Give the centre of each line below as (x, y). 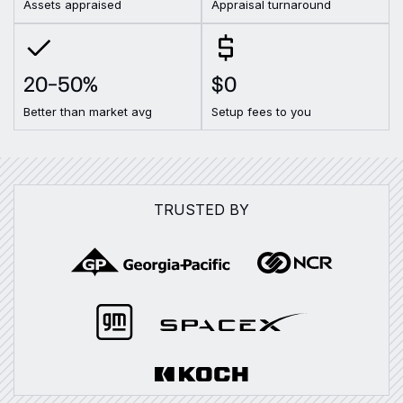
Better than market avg (88, 112)
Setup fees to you (261, 112)
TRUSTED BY (201, 210)
